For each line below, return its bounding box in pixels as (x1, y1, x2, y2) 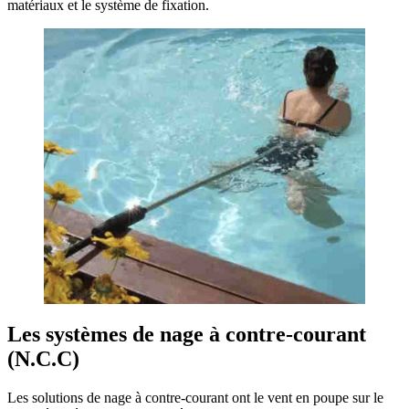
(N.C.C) (7, 347, 79, 372)
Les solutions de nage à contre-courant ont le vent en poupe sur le (7, 390, 383, 406)
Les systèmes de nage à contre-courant (7, 322, 366, 347)
